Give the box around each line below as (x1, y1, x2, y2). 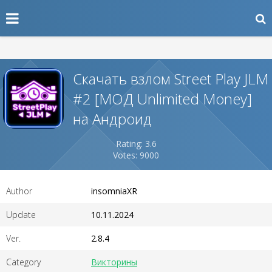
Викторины (91, 256, 137, 268)
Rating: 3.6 (115, 138, 157, 149)
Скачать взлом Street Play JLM (73, 68, 268, 89)
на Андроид (73, 108, 152, 129)
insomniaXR (91, 185, 137, 197)
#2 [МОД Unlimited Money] (73, 88, 252, 109)
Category (6, 256, 41, 268)
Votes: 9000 (113, 149, 159, 161)
